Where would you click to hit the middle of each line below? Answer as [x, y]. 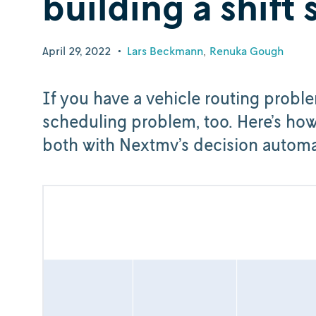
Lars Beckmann [165, 51]
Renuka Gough [247, 51]
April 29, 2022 [77, 50]
